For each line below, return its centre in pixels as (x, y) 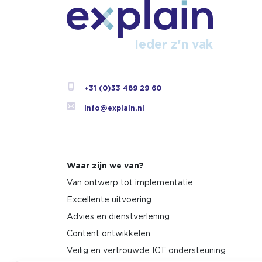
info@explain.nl (114, 108)
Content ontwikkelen (108, 233)
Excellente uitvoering (109, 199)
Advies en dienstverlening (118, 216)
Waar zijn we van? (105, 165)
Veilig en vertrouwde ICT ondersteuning (146, 250)
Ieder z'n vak (174, 44)
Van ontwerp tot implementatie (130, 182)
